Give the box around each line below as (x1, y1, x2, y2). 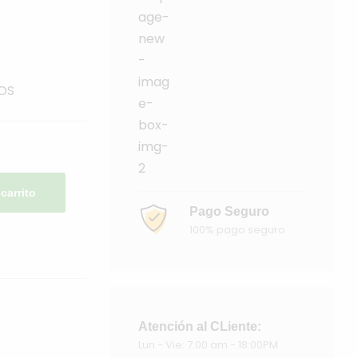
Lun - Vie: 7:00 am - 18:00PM (137, 337, 278, 353)
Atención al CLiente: (137, 320, 261, 334)
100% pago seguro (189, 222, 285, 238)
